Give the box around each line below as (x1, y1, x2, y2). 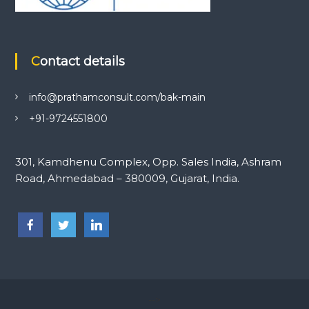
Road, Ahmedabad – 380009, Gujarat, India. (14, 171, 239, 185)
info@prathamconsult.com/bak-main (28, 90, 206, 103)
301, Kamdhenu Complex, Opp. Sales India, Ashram (14, 154, 281, 168)
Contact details (39, 53, 125, 69)
